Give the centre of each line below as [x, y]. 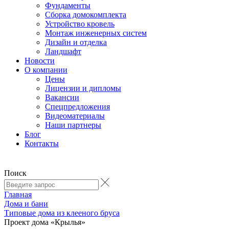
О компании [46, 70]
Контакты [42, 143]
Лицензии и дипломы [83, 88]
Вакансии [62, 97]
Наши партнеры [73, 125]
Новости [40, 61]
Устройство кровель [80, 24]
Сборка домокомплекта [86, 15]
